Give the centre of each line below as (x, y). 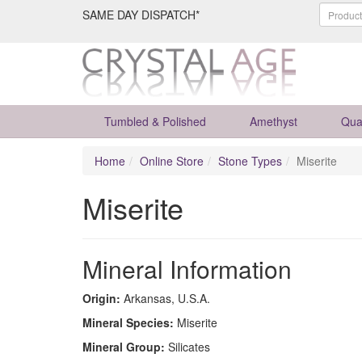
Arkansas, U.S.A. (165, 298)
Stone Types (250, 161)
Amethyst (274, 121)
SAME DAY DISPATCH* (141, 15)
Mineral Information (187, 269)
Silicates (187, 347)
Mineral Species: (128, 322)
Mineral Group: (124, 347)
